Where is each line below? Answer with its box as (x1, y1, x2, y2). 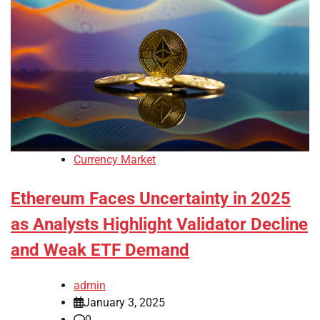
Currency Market (74, 153, 156, 167)
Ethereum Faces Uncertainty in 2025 (11, 189, 291, 209)
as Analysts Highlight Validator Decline (11, 214, 308, 235)
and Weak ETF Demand (11, 240, 189, 261)
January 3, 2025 (84, 296, 165, 309)
